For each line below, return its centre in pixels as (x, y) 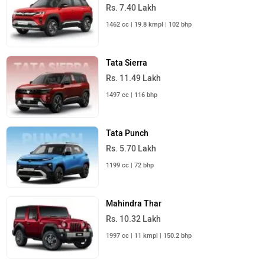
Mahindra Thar (134, 204)
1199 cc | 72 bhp (130, 165)
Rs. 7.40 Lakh (131, 8)
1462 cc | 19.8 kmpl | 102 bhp (149, 24)
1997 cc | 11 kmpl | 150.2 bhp (149, 236)
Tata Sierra (127, 63)
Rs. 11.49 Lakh (134, 78)
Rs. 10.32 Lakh (134, 219)
